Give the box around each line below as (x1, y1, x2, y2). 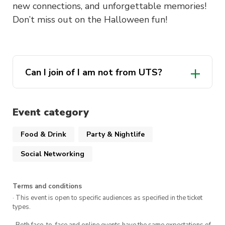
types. (13, 202, 31, 212)
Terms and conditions (13, 182, 82, 191)
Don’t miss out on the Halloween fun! (13, 13, 167, 26)
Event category (13, 105, 89, 119)
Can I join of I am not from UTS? (25, 66, 162, 78)
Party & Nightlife (86, 130, 145, 140)
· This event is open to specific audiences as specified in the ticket (13, 193, 202, 203)
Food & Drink (21, 130, 67, 140)
